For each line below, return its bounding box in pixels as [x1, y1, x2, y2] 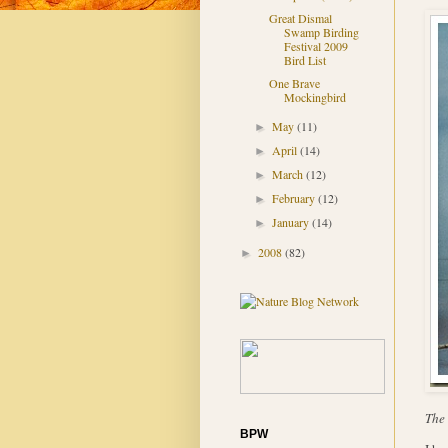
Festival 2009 [284, 38, 349, 55]
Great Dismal [269, 10, 333, 27]
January [271, 214, 312, 231]
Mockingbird [284, 89, 347, 106]
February [271, 190, 318, 207]
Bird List [284, 52, 327, 69]
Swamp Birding [284, 24, 360, 41]
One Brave [269, 75, 321, 92]
